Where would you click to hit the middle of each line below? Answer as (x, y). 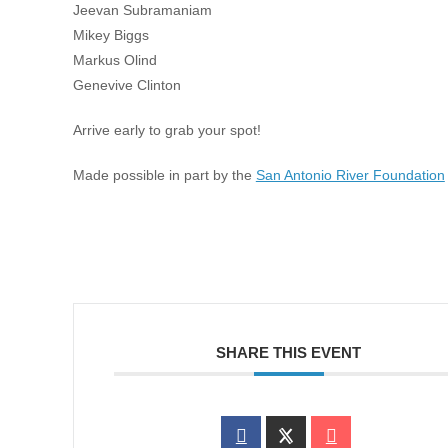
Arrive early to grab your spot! (166, 130)
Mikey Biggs (110, 35)
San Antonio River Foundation (350, 175)
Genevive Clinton (126, 85)
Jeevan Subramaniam (142, 10)
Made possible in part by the (164, 175)
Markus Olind (114, 60)
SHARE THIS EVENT (289, 352)
